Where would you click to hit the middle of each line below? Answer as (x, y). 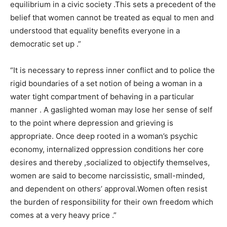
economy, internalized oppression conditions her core (107, 149)
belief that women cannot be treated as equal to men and (112, 17)
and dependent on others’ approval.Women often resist (109, 189)
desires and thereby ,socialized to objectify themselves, (110, 162)
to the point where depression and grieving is (92, 123)
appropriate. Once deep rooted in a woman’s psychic (104, 136)
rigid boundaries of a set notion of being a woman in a (106, 83)
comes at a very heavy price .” (63, 215)
